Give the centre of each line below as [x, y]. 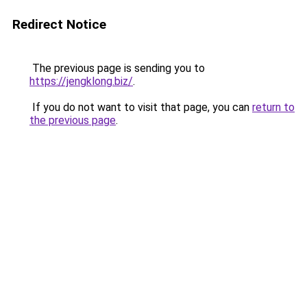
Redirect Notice [59, 24]
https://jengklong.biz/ [81, 81]
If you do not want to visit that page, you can [141, 107]
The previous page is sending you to [117, 68]
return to [273, 107]
